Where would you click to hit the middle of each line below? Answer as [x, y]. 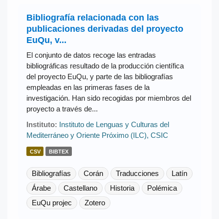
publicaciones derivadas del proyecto [105, 29]
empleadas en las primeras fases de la [88, 87]
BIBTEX [59, 151]
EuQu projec [52, 202]
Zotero [95, 202]
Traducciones [137, 173]
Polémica [162, 188]
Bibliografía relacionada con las [92, 17]
